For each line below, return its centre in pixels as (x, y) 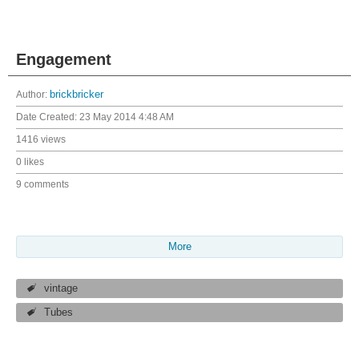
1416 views (41, 139)
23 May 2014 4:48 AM (127, 117)
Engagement (64, 59)
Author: (33, 94)
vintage (61, 288)
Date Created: (48, 117)
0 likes (30, 161)
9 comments (42, 184)
